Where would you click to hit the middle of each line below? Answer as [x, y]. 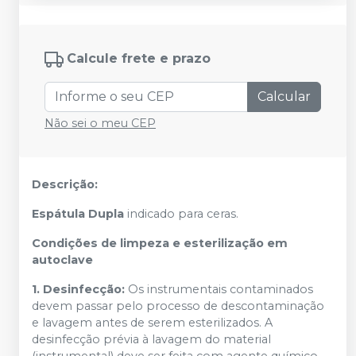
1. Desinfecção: [80, 289]
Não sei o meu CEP [100, 123]
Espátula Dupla [78, 213]
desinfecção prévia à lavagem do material [151, 339]
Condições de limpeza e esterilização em [160, 243]
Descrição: [65, 184]
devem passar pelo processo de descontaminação [178, 306]
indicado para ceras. [181, 213]
